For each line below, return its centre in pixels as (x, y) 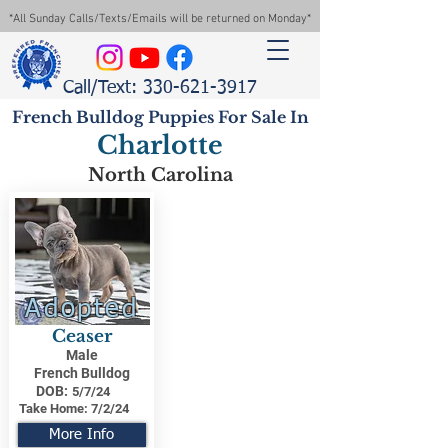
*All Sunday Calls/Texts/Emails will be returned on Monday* (160, 19)
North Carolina (160, 175)
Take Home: (53, 408)
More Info (81, 435)
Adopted (82, 310)
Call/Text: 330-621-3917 (160, 88)
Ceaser (81, 336)
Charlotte (160, 145)
